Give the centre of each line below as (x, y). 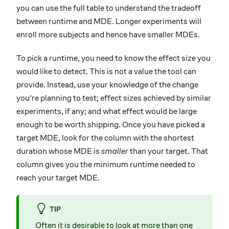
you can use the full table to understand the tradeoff (109, 8)
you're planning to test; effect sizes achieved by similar (114, 98)
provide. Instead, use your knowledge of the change (107, 84)
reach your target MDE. (58, 177)
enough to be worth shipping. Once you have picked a (111, 124)
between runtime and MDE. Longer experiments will (109, 21)
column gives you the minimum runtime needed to (106, 164)
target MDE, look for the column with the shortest (105, 138)
